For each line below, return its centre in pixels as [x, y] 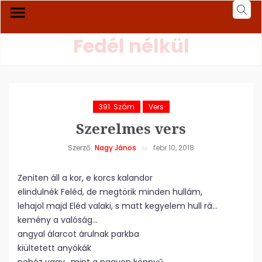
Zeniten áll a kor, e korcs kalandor [85, 178]
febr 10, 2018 [174, 148]
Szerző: [80, 148]
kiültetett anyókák [54, 248]
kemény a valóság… [58, 220]
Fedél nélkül [131, 46]
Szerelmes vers [131, 128]
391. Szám [116, 107]
